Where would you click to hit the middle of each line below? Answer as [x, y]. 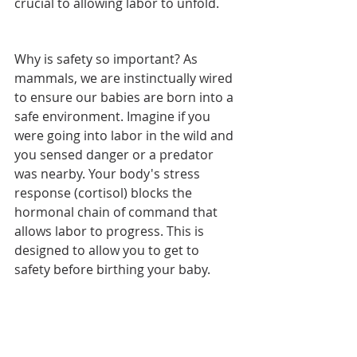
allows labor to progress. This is [111, 231]
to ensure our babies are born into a [126, 98]
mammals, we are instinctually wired [125, 78]
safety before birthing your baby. [112, 270]
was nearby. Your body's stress [109, 174]
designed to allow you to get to [108, 251]
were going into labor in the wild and [126, 136]
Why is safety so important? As [108, 59]
